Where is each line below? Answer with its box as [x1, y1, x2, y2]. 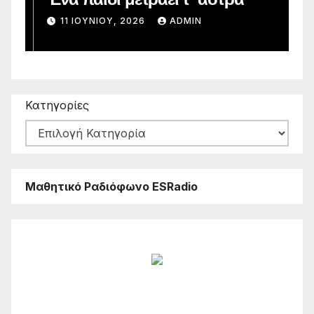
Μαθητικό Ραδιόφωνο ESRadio [25, 179, 198, 193]
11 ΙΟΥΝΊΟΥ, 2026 [51, 15, 139, 26]
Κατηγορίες [25, 97, 89, 112]
